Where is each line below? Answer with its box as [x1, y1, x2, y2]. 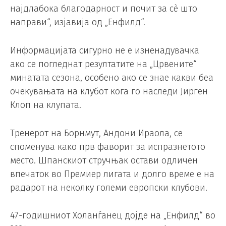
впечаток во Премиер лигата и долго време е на [10, 168, 214, 180]
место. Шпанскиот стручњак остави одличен [10, 154, 198, 166]
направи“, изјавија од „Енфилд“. [10, 16, 145, 28]
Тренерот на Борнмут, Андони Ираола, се [10, 127, 183, 139]
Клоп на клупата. [10, 99, 81, 110]
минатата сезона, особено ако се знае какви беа [10, 72, 213, 83]
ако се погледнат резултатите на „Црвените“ [10, 58, 197, 70]
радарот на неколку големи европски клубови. [10, 182, 207, 193]
